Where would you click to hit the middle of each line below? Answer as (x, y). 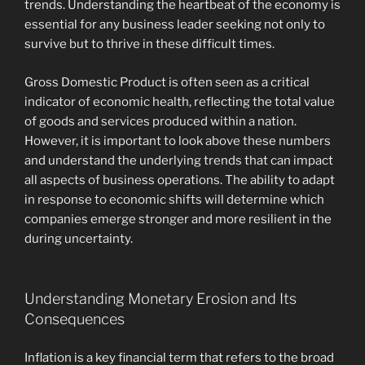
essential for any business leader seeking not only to (175, 25)
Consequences (75, 319)
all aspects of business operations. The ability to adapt (180, 180)
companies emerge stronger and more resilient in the (178, 219)
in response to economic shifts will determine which (174, 199)
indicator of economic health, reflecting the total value (180, 101)
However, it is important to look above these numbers (178, 141)
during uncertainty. (79, 238)
